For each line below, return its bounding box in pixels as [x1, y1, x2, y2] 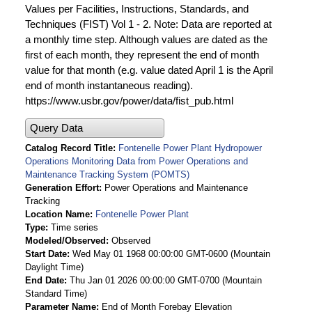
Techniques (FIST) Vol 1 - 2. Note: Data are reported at [25, 17, 272, 30]
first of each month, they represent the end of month [25, 48, 259, 61]
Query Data [30, 122, 83, 134]
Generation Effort [25, 182, 99, 194]
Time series [51, 222, 98, 233]
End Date [25, 275, 64, 286]
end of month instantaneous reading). [25, 79, 193, 91]
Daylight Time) [25, 262, 84, 273]
